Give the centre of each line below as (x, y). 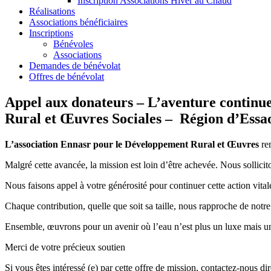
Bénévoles (73, 44)
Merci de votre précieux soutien (65, 247)
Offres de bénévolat (67, 77)
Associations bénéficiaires (78, 22)
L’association (33, 144)
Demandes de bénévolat (75, 66)
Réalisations (52, 11)
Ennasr (76, 144)
